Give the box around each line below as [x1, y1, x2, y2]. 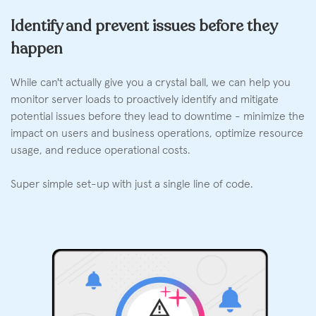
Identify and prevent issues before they [11, 15, 276, 37]
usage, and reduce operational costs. [11, 144, 190, 156]
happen [11, 37, 63, 59]
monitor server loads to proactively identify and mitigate [11, 93, 279, 105]
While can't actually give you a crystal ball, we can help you [11, 76, 291, 88]
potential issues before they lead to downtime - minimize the [11, 110, 305, 122]
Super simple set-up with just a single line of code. [11, 178, 253, 190]
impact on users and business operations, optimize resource [11, 127, 303, 139]
